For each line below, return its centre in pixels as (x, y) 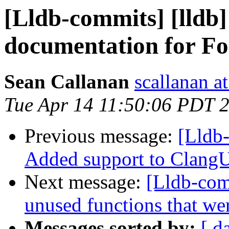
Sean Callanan (67, 82)
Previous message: (101, 136)
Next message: (85, 182)
